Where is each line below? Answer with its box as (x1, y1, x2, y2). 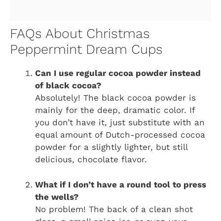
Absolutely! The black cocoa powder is (35, 93, 196, 103)
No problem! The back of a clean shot (35, 204, 193, 214)
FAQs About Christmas (10, 26, 150, 42)
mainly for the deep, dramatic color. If (35, 105, 195, 115)
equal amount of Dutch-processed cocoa (35, 130, 205, 140)
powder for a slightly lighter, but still (35, 142, 187, 152)
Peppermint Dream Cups (10, 41, 163, 58)
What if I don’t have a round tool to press (35, 179, 206, 189)
